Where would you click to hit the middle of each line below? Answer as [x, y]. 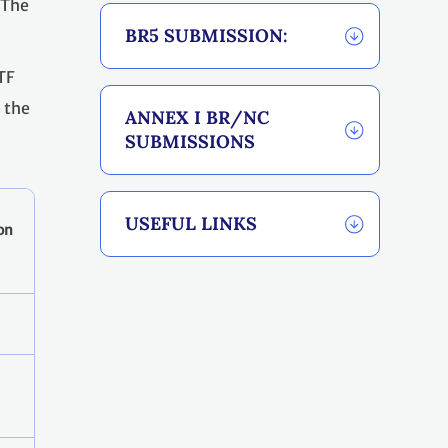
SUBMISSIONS [190, 142]
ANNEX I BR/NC [197, 118]
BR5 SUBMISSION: [206, 36]
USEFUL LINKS [191, 224]
